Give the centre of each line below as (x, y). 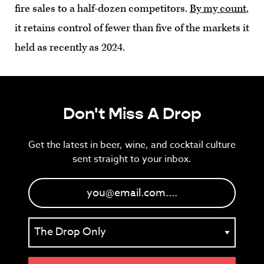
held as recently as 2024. (70, 47)
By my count (218, 8)
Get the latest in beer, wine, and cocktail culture (132, 145)
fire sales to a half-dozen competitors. (102, 8)
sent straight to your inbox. (132, 159)
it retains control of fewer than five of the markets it (132, 28)
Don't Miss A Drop (132, 113)
